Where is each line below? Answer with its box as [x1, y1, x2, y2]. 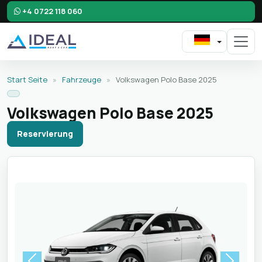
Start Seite [7, 74, 47, 85]
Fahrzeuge [62, 74, 101, 85]
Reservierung [17, 128, 73, 139]
